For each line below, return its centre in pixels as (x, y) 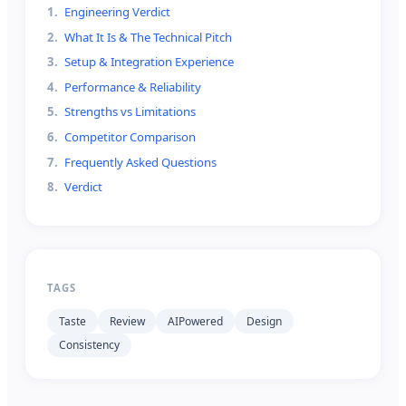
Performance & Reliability (133, 87)
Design (264, 321)
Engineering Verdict (118, 12)
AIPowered (196, 321)
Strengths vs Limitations (130, 112)
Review (127, 321)
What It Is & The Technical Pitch (149, 37)
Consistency (89, 345)
